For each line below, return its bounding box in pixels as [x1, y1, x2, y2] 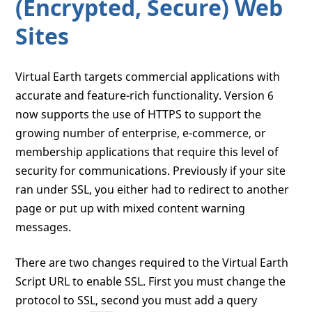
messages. [15, 219, 72, 235]
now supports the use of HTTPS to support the [15, 107, 262, 123]
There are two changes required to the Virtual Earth [15, 255, 289, 271]
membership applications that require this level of [15, 144, 279, 160]
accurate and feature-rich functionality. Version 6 [15, 88, 274, 104]
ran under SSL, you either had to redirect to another [15, 182, 290, 198]
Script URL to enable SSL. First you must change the [15, 274, 286, 290]
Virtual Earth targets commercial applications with [15, 69, 281, 85]
